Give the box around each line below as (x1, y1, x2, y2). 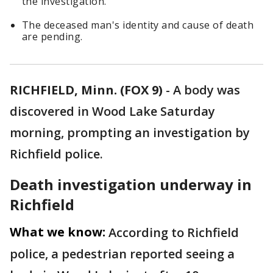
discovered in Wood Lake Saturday (10, 103, 215, 119)
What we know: (10, 224, 105, 240)
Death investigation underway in (10, 174, 252, 194)
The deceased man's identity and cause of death (22, 18, 254, 32)
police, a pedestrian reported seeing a (10, 246, 235, 262)
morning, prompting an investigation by (10, 124, 250, 141)
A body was (173, 82, 240, 98)
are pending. (22, 30, 83, 43)
